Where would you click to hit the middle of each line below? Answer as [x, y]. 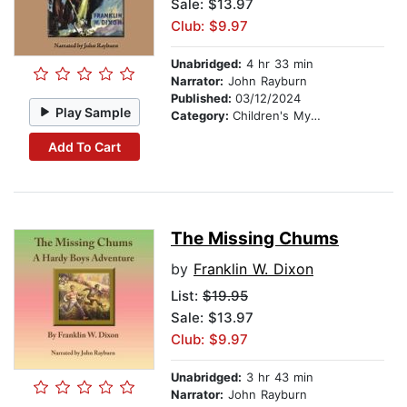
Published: [203, 99]
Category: [202, 116]
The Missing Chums [255, 239]
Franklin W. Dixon [253, 269]
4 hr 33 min [278, 64]
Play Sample [94, 112]
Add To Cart [84, 146]
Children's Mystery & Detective [272, 116]
